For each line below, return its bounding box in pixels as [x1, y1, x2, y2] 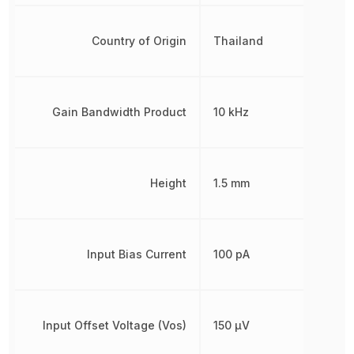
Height [149, 175, 186, 190]
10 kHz [213, 104, 249, 119]
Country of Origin [91, 33, 186, 47]
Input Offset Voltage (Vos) [42, 318, 186, 332]
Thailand [213, 33, 263, 47]
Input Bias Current [86, 247, 186, 261]
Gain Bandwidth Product [51, 104, 186, 119]
